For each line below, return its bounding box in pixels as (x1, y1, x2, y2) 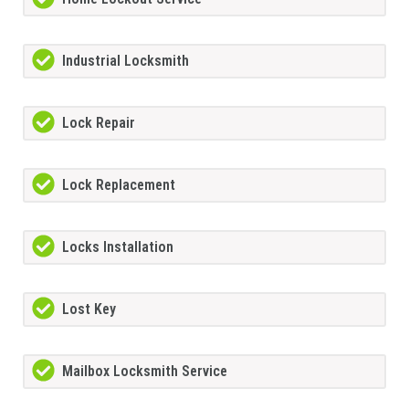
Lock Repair (62, 113, 135, 131)
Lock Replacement (62, 175, 175, 194)
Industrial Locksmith (62, 51, 189, 69)
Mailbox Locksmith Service (62, 362, 227, 380)
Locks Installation (62, 237, 173, 256)
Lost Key (62, 299, 116, 318)
